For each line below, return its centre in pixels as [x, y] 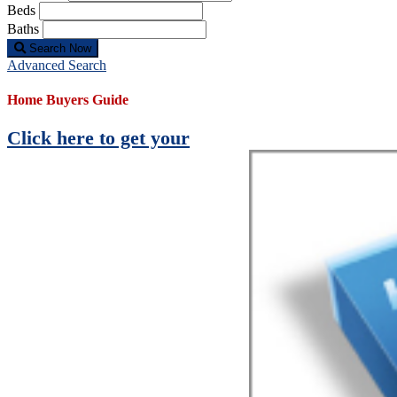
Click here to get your [98, 138]
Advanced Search [57, 65]
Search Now [58, 48]
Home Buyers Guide [68, 100]
